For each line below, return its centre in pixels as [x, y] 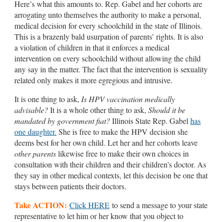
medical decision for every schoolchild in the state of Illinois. [108, 25]
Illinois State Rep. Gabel [150, 120]
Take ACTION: [41, 205]
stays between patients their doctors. [70, 186]
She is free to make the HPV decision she [122, 131]
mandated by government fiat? [62, 120]
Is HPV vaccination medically [128, 99]
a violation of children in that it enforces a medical [92, 47]
